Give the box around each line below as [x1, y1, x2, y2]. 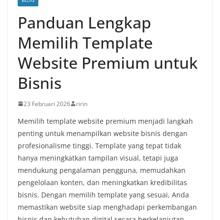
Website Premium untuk [18, 52, 198, 73]
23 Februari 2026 [24, 99, 70, 108]
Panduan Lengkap [18, 11, 151, 33]
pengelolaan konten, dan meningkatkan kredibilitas [18, 177, 187, 187]
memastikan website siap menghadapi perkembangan [18, 202, 197, 212]
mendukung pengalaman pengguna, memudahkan [18, 165, 186, 175]
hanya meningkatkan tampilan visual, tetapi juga [18, 153, 178, 163]
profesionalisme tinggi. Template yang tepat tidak [18, 140, 181, 150]
